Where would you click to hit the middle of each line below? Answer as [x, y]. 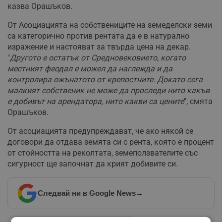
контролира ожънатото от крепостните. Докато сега [105, 79]
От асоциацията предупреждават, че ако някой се [100, 131]
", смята [198, 101]
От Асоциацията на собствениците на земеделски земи [110, 25]
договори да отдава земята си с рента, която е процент [111, 142]
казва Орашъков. [40, 6]
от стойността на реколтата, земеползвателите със [103, 153]
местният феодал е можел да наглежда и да [90, 68]
